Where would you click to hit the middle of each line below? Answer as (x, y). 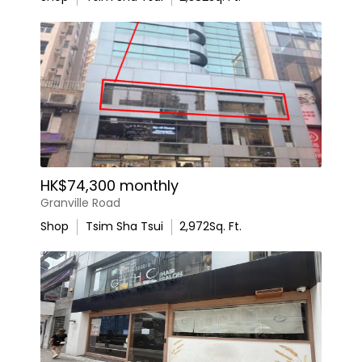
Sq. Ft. (225, 226)
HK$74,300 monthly (109, 185)
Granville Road (80, 203)
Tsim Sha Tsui (124, 226)
